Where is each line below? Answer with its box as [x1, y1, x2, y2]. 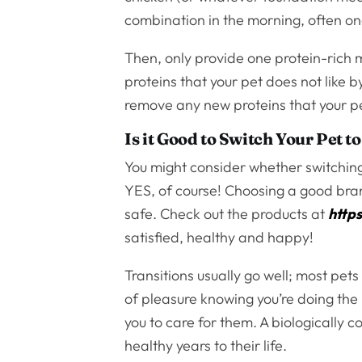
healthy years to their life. [124, 336, 288, 356]
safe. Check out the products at [124, 204, 329, 224]
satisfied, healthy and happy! [124, 228, 314, 247]
